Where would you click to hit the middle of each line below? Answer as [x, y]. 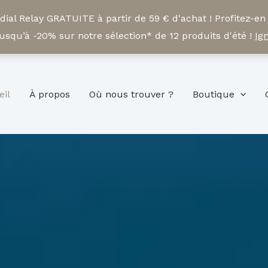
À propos [49, 94]
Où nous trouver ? [131, 94]
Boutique [213, 94]
